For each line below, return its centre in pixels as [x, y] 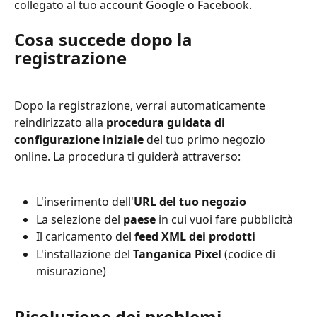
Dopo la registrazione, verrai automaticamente [141, 105]
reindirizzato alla [60, 122]
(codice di [250, 254]
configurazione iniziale [79, 139]
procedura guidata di [167, 122]
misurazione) [71, 271]
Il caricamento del [85, 237]
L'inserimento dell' [85, 202]
